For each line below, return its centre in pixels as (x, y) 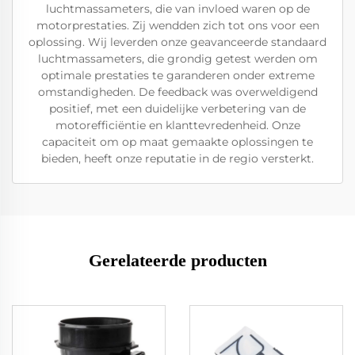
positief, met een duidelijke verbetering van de (177, 109)
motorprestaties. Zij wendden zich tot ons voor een (177, 25)
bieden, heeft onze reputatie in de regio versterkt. (177, 158)
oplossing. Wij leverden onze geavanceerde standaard (177, 42)
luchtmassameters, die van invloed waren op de (177, 9)
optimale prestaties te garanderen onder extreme (177, 75)
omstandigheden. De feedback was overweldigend (177, 92)
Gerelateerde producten (177, 260)
